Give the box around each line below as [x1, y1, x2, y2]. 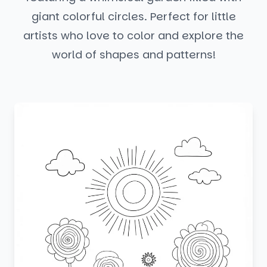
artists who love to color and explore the [23, 28, 244, 43]
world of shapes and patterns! [51, 47, 216, 62]
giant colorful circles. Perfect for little [31, 9, 236, 24]
